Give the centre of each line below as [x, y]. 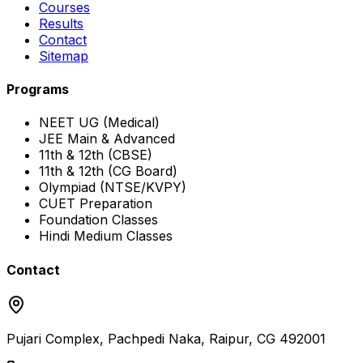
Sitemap [64, 56]
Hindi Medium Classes [106, 236]
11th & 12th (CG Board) [108, 171]
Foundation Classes [98, 220]
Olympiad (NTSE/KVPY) [113, 188]
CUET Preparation [96, 204]
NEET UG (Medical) [99, 123]
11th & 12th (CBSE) [96, 155]
